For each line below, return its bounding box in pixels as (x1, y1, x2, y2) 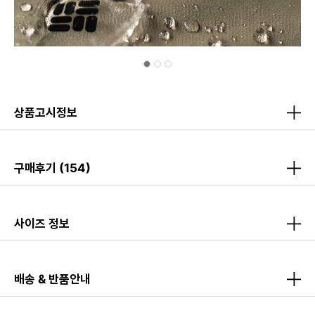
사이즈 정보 (14, 216, 70, 231)
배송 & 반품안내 (14, 271, 91, 286)
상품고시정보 (14, 105, 77, 120)
